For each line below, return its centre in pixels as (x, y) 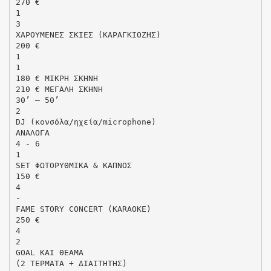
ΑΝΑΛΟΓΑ (32, 132)
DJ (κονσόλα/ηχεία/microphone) (86, 122)
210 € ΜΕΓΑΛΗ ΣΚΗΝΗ (59, 89)
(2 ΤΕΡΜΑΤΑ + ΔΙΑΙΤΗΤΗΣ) (71, 263)
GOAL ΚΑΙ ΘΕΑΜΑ (49, 252)
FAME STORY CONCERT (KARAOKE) (83, 209)
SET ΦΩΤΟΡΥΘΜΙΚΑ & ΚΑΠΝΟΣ (73, 165)
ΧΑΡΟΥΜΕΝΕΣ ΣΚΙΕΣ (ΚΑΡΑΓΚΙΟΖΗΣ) (88, 34)
